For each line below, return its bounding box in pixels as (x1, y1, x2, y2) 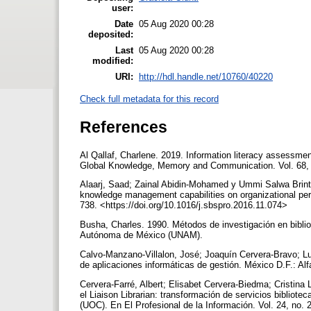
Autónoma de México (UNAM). (80, 230, 205, 241)
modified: (92, 55, 133, 66)
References (80, 117, 167, 136)
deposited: (88, 28, 133, 40)
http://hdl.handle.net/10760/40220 (139, 71, 273, 82)
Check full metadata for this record (80, 94, 219, 105)
